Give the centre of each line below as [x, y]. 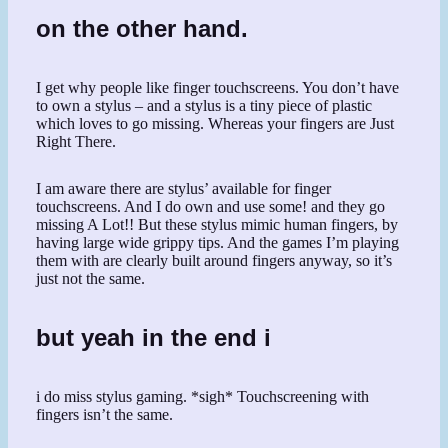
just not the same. [91, 279]
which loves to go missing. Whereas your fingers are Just [215, 124]
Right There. [76, 142]
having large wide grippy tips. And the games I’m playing [218, 243]
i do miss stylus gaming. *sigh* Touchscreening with [203, 397]
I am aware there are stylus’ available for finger [184, 189]
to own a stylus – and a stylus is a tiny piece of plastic [204, 106]
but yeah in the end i [154, 338]
